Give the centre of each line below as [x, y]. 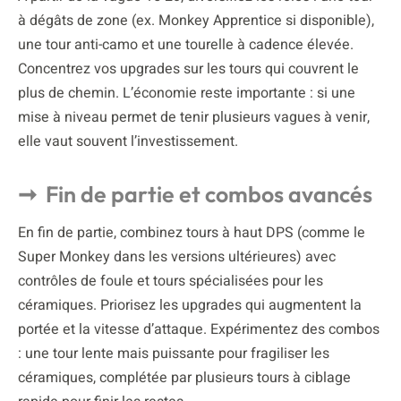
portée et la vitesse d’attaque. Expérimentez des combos [199, 329]
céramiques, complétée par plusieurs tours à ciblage [184, 377]
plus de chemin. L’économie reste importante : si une [187, 93]
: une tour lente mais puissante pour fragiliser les [174, 353]
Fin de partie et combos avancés [209, 194]
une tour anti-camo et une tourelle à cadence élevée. [186, 44]
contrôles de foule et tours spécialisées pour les [171, 281]
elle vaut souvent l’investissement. [128, 141]
